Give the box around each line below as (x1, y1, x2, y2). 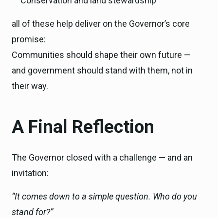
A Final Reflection (12, 116, 154, 137)
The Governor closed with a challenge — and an (12, 152, 193, 163)
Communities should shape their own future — (12, 49, 191, 60)
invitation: (12, 168, 49, 179)
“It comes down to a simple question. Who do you (12, 191, 197, 202)
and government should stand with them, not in (12, 65, 193, 75)
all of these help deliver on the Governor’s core (12, 18, 190, 29)
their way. (12, 80, 48, 91)
